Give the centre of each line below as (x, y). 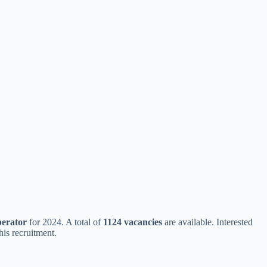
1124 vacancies (133, 222)
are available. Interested (207, 222)
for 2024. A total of (65, 222)
